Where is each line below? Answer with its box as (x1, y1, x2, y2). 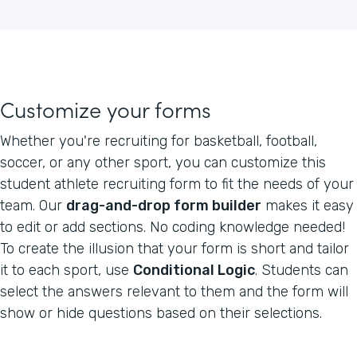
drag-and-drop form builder (66, 196, 261, 214)
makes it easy (261, 196, 354, 214)
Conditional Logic (133, 261, 255, 279)
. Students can (255, 261, 348, 279)
